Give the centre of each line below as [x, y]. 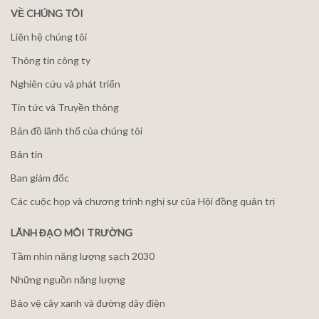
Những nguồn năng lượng [68, 280]
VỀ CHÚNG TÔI [47, 14]
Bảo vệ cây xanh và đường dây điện [88, 303]
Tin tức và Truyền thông [65, 108]
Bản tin [27, 155]
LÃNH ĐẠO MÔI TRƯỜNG [72, 233]
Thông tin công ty [51, 61]
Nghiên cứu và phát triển [66, 84]
